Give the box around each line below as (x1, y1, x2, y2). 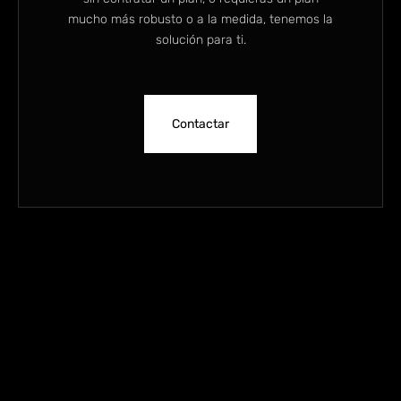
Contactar (172, 116, 229, 132)
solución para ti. (155, 32, 246, 48)
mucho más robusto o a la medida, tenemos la (68, 12, 333, 28)
